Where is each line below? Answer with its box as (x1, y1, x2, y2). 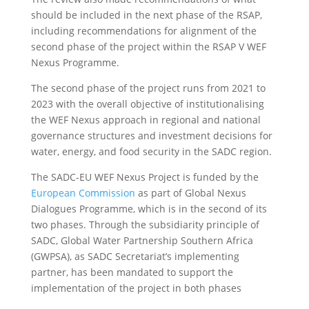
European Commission (30, 186, 135, 199)
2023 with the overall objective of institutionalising (30, 97, 264, 110)
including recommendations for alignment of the (30, 24, 257, 37)
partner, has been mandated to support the (30, 266, 233, 279)
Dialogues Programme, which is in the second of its (30, 202, 267, 215)
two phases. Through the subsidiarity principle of (30, 218, 259, 231)
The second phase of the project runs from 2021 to (30, 81, 266, 94)
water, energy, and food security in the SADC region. (30, 145, 272, 158)
